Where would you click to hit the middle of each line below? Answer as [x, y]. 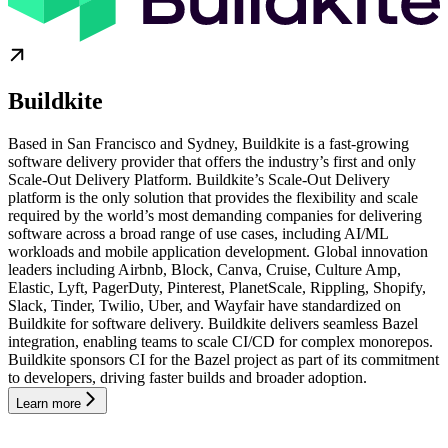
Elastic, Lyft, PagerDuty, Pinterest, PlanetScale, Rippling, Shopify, [217, 288]
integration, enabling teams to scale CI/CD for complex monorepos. [220, 342]
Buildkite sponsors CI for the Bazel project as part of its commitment [223, 360]
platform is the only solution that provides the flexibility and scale [213, 198]
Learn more [48, 404]
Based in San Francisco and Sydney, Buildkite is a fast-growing [208, 144]
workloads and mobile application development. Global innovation [218, 252]
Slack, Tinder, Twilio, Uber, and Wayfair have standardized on [204, 306]
